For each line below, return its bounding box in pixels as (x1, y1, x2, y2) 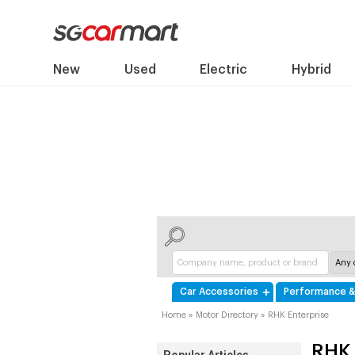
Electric (200, 63, 248, 76)
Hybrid (291, 63, 331, 76)
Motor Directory (196, 311, 258, 319)
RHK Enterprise (268, 311, 329, 319)
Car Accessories (180, 287, 258, 296)
